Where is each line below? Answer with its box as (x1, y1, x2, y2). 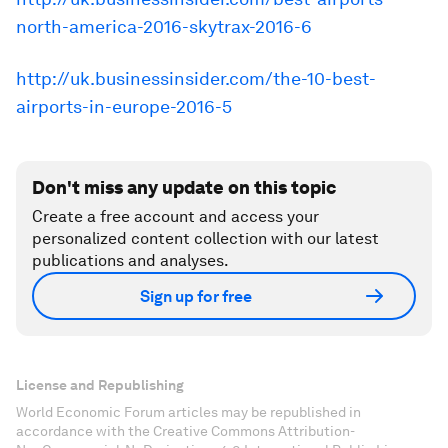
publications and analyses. (32, 251, 229, 270)
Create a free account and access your (32, 207, 319, 226)
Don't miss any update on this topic (32, 177, 336, 198)
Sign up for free (140, 286, 252, 306)
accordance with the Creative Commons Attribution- (16, 423, 355, 439)
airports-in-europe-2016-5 (16, 96, 232, 117)
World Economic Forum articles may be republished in (16, 404, 361, 420)
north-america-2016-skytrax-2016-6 (16, 16, 312, 37)
